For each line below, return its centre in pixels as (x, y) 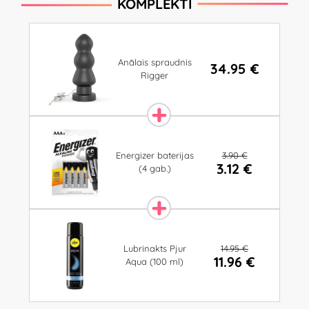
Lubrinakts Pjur (154, 249)
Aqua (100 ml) (154, 262)
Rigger (154, 76)
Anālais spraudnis (154, 62)
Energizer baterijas (154, 156)
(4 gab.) (154, 169)
